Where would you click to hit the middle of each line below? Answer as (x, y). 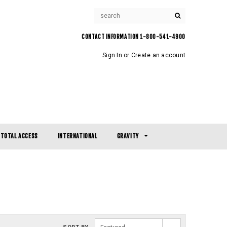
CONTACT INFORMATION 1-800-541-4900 (134, 37)
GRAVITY (128, 136)
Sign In (112, 55)
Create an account (158, 55)
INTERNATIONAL (77, 136)
